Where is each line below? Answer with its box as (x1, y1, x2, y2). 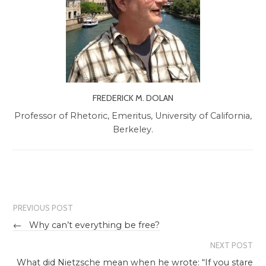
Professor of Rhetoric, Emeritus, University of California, (14, 110, 252, 122)
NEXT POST (210, 240, 253, 250)
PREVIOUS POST (13, 203, 74, 213)
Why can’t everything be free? (27, 219, 160, 230)
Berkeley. (113, 124, 153, 135)
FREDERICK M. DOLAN (93, 92, 173, 103)
